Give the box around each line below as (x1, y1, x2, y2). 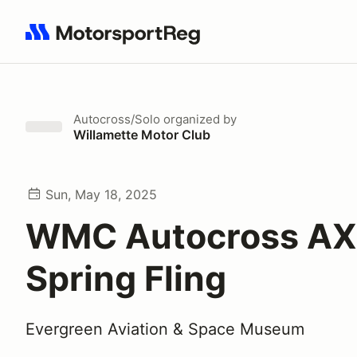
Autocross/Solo (73, 112, 160, 127)
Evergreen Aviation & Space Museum (25, 320, 304, 339)
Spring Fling (25, 257, 226, 299)
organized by (160, 112, 237, 127)
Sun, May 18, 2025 (45, 186, 157, 202)
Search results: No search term (25, 33, 210, 49)
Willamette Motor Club (73, 127, 210, 143)
